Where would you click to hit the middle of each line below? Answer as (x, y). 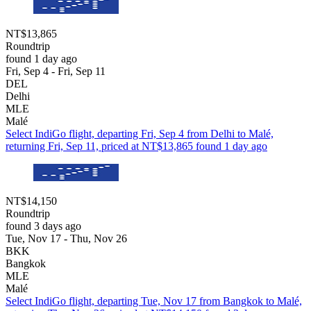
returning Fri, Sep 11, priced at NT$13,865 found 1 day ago (136, 146)
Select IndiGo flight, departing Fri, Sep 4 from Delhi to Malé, (140, 134)
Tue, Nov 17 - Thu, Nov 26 (66, 239)
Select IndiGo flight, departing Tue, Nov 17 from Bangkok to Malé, (154, 301)
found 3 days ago (43, 226)
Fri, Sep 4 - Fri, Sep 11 (56, 72)
